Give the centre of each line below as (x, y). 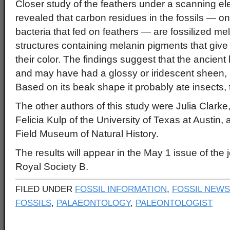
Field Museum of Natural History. (87, 134)
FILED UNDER (45, 189)
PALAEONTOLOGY (93, 203)
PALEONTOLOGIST (174, 203)
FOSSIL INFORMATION (121, 189)
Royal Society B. (52, 167)
